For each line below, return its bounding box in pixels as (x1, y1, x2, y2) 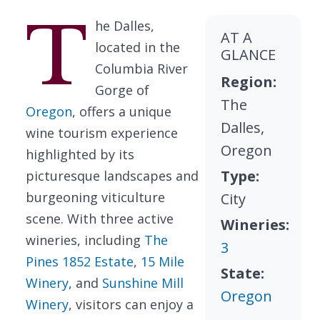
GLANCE (221, 45, 276, 64)
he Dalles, (94, 17, 154, 34)
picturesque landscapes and (26, 167, 199, 184)
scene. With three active (26, 210, 174, 227)
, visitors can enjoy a (69, 296, 194, 313)
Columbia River (94, 60, 188, 77)
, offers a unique (72, 103, 171, 120)
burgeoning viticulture (26, 189, 165, 206)
